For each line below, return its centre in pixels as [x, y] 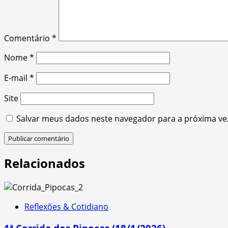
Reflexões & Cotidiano [66, 207]
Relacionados [45, 163]
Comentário [28, 38]
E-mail [17, 78]
